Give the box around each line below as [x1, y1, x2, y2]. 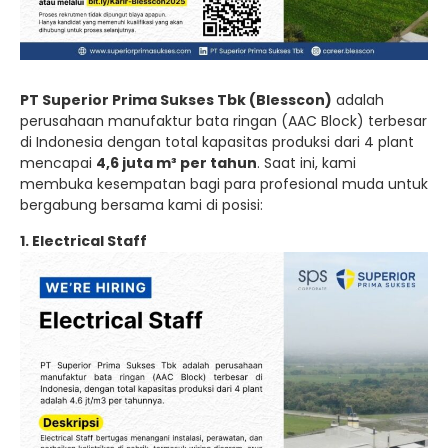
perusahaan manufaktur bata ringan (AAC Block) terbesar [20, 111, 427, 131]
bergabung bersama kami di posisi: [20, 195, 263, 215]
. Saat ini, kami [257, 153, 356, 173]
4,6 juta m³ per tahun [96, 153, 257, 173]
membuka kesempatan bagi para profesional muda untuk [20, 174, 428, 194]
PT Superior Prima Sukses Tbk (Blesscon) [20, 90, 332, 110]
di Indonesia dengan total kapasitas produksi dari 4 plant [20, 132, 414, 152]
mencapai [20, 153, 96, 173]
